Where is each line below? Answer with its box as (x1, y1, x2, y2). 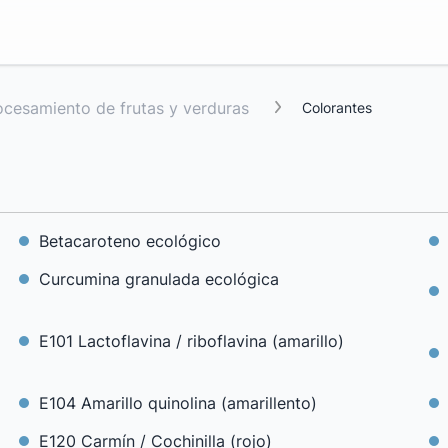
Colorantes (302, 99, 372, 116)
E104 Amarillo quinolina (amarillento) (38, 393, 317, 413)
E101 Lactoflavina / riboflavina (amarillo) (38, 331, 344, 351)
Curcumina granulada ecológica (38, 269, 279, 289)
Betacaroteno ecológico (38, 231, 221, 251)
